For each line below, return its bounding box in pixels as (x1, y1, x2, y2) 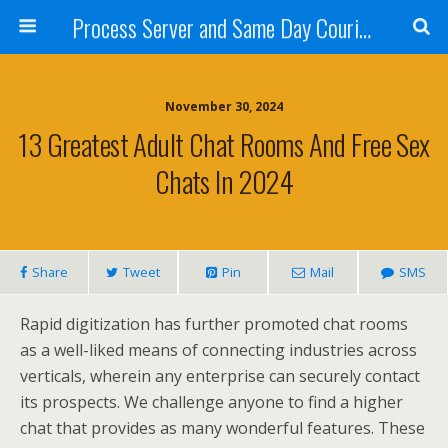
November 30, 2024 (165, 98, 283, 115)
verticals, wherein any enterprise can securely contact (20, 365, 420, 387)
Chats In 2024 (154, 160, 294, 202)
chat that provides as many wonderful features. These (20, 417, 425, 439)
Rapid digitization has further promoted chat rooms (20, 313, 408, 335)
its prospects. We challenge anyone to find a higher (20, 391, 403, 413)
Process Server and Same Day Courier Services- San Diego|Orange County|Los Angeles (358, 9, 371, 45)
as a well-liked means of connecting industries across (20, 339, 417, 361)
